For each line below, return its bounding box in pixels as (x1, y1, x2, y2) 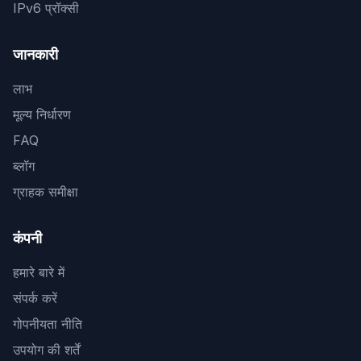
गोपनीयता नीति (13, 316, 82, 332)
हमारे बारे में (13, 264, 64, 280)
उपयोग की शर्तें (13, 342, 80, 358)
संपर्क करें (13, 290, 57, 306)
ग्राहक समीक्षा (13, 184, 78, 200)
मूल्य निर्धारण (13, 106, 71, 122)
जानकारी (13, 46, 58, 63)
